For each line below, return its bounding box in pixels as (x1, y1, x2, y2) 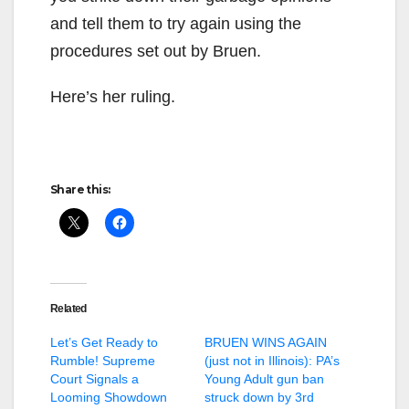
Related (50, 301, 87, 315)
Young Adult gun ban (204, 371, 324, 386)
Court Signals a (50, 371, 139, 386)
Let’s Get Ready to (50, 334, 158, 350)
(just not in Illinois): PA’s (204, 352, 340, 368)
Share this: (50, 182, 110, 196)
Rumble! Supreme (50, 352, 155, 368)
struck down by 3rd (204, 389, 314, 404)
